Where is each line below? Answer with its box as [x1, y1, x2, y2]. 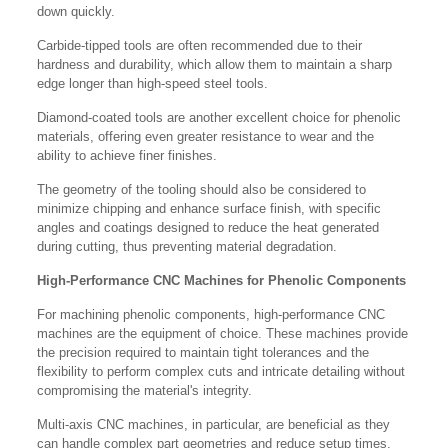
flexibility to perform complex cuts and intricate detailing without [37, 364, 406, 380]
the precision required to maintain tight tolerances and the [37, 345, 370, 361]
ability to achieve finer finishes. [37, 148, 218, 164]
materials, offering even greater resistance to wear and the [37, 129, 375, 145]
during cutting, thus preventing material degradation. [37, 239, 338, 255]
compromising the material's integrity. [37, 383, 257, 399]
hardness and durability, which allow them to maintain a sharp [37, 57, 393, 73]
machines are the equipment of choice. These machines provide [37, 326, 409, 342]
